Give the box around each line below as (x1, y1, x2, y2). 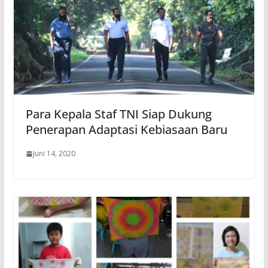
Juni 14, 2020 (32, 148, 75, 159)
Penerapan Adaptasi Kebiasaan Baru (25, 121, 227, 138)
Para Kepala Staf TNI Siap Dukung (25, 106, 212, 123)
